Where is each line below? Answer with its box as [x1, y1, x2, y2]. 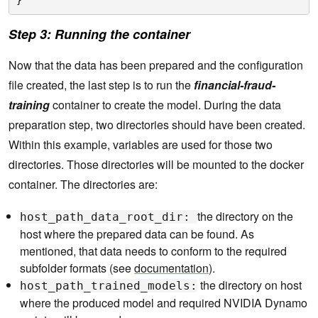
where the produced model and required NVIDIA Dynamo [20, 295, 307, 312]
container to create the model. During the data [50, 97, 281, 114]
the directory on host [197, 277, 302, 294]
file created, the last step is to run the [9, 77, 194, 94]
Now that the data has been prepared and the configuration [9, 57, 303, 74]
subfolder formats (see [20, 260, 134, 277]
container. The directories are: [9, 176, 158, 193]
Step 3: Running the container [9, 25, 190, 44]
